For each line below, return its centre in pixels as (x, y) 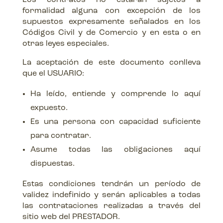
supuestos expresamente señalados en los (111, 22)
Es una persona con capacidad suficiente (115, 122)
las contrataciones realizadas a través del (111, 206)
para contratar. (60, 136)
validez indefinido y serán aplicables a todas (111, 195)
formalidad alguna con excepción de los (111, 11)
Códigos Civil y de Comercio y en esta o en (111, 33)
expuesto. (49, 108)
